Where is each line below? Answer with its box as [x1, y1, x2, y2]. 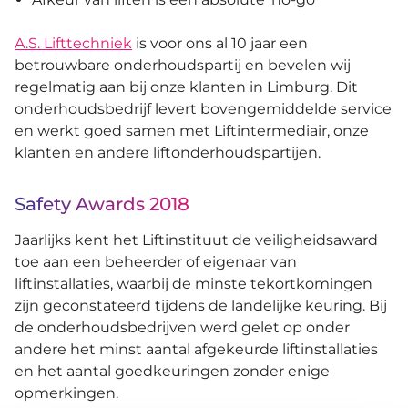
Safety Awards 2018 [15, 193, 189, 216]
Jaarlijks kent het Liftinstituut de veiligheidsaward [15, 231, 378, 250]
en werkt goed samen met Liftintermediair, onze [15, 122, 369, 140]
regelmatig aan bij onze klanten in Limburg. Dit [15, 78, 358, 97]
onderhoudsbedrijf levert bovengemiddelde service [15, 100, 392, 118]
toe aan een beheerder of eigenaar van [15, 253, 297, 271]
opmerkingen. [15, 384, 118, 403]
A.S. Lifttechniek [15, 35, 132, 53]
